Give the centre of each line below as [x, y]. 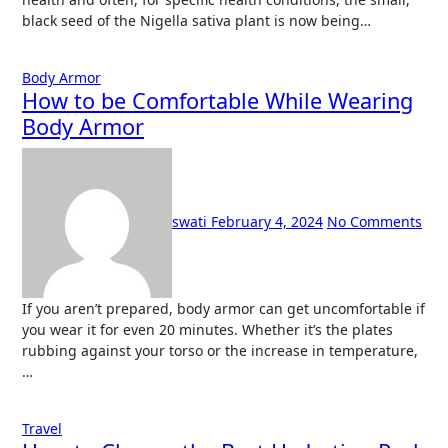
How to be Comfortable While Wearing [217, 100]
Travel [42, 428]
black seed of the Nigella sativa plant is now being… [196, 20]
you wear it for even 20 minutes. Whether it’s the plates [207, 329]
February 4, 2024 [267, 221]
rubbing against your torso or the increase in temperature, [220, 350]
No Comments [374, 221]
